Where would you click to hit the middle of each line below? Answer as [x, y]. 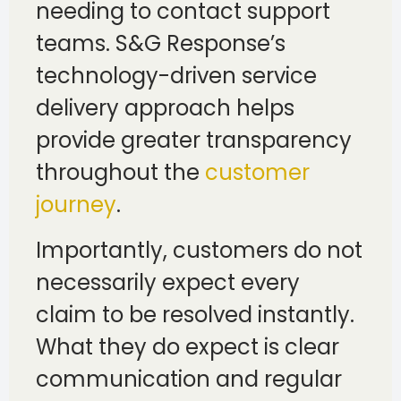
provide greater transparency [194, 141]
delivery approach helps [165, 108]
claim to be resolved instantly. [195, 314]
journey [76, 205]
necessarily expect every [168, 282]
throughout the [120, 173]
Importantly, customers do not [199, 250]
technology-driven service [176, 76]
